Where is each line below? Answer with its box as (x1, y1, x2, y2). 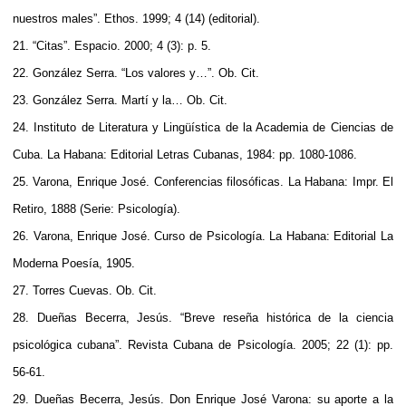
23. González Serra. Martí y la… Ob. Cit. (13, 92, 227, 107)
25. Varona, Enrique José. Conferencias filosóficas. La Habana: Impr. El (13, 174, 393, 188)
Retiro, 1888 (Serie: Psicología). (13, 201, 180, 216)
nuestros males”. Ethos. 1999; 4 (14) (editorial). (13, 11, 260, 25)
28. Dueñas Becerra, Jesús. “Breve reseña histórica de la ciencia (13, 310, 393, 324)
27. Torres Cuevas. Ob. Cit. (13, 283, 157, 297)
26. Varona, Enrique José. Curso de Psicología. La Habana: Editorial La (13, 228, 393, 243)
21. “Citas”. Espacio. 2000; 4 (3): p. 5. (13, 38, 211, 53)
